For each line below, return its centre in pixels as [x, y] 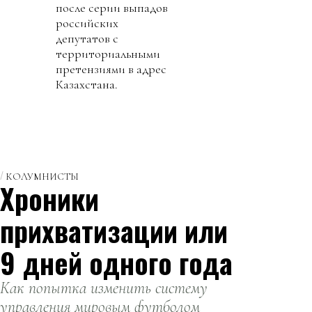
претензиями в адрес [111, 69]
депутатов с [87, 38]
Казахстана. [87, 84]
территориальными [108, 53]
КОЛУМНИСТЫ [42, 176]
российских [87, 23]
